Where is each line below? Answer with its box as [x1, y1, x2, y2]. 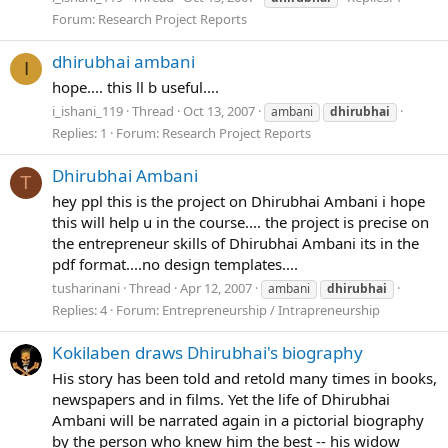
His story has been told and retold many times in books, [52, 367, 437, 388]
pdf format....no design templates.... [52, 253, 298, 274]
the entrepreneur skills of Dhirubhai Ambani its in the [52, 232, 419, 253]
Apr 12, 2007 [180, 278, 252, 297]
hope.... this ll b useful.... [52, 77, 219, 97]
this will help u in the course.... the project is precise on [52, 211, 429, 232]
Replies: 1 [52, 123, 107, 142]
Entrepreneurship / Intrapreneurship [162, 300, 380, 319]
